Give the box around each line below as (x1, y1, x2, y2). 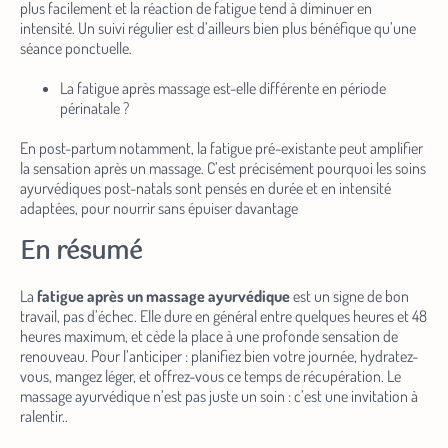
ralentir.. (20, 406, 68, 427)
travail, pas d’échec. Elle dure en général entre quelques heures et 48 (20, 306, 427, 327)
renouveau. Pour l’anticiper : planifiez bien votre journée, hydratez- (20, 346, 418, 367)
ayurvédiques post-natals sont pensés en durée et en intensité (20, 178, 391, 199)
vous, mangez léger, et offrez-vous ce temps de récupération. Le (20, 366, 401, 387)
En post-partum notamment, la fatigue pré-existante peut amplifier (20, 138, 423, 159)
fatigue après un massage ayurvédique (37, 286, 290, 307)
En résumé (20, 232, 142, 273)
